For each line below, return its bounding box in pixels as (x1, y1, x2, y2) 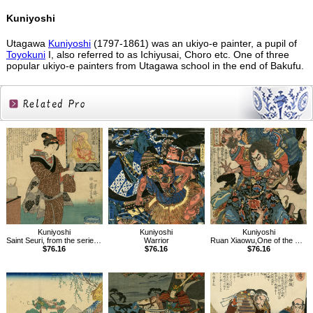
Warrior (143, 236, 169, 245)
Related (18, 123, 67, 138)
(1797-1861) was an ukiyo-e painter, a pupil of (90, 38, 297, 50)
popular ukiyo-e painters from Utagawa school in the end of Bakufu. (6, 60, 304, 72)
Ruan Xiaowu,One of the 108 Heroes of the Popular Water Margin (210, 236, 296, 245)
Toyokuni (6, 49, 45, 61)
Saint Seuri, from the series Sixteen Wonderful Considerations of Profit (6, 236, 94, 245)
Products (13, 143, 72, 158)
